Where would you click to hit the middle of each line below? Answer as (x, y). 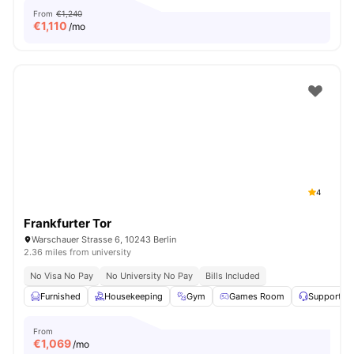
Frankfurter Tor (68, 223)
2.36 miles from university (77, 252)
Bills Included (233, 276)
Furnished (60, 296)
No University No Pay (149, 276)
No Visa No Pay (62, 276)
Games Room (257, 296)
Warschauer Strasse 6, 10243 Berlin (104, 239)
